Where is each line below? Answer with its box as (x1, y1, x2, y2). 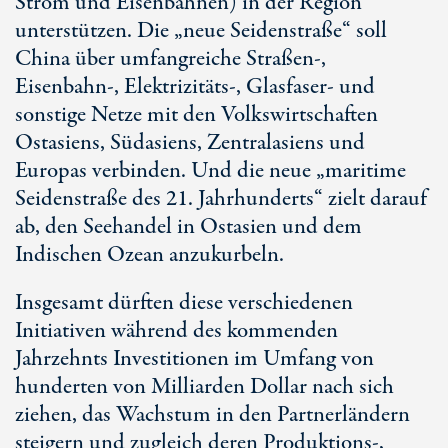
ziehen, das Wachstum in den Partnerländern (15, 399, 410, 431)
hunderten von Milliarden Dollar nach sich (15, 371, 394, 403)
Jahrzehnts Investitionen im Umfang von (15, 343, 374, 375)
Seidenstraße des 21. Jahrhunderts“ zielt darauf (15, 183, 427, 215)
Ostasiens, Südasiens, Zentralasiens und (15, 127, 365, 159)
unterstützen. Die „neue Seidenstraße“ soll (15, 15, 387, 47)
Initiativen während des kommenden (15, 315, 338, 347)
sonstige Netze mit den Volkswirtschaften (15, 99, 378, 131)
